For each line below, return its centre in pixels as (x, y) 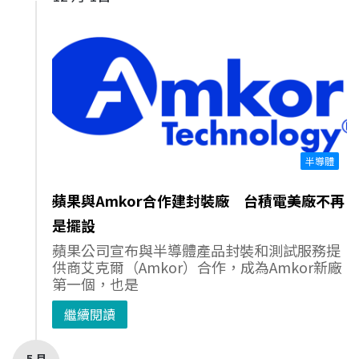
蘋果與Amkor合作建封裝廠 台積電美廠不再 (198, 201)
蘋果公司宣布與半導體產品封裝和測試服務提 (196, 250)
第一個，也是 (95, 284)
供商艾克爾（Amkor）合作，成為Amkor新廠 (197, 267)
